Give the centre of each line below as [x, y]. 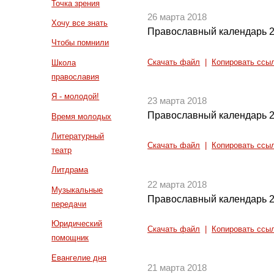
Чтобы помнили [80, 43]
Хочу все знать [80, 23]
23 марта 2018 [177, 101]
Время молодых [82, 116]
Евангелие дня [79, 257]
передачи [69, 204]
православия [76, 76]
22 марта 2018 [177, 184]
